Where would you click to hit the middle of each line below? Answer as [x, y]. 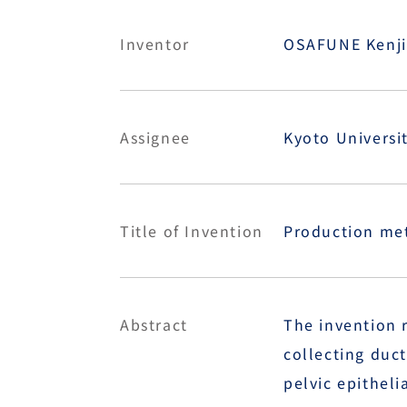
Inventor [155, 44]
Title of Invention [192, 231]
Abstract [154, 324]
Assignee [155, 137]
